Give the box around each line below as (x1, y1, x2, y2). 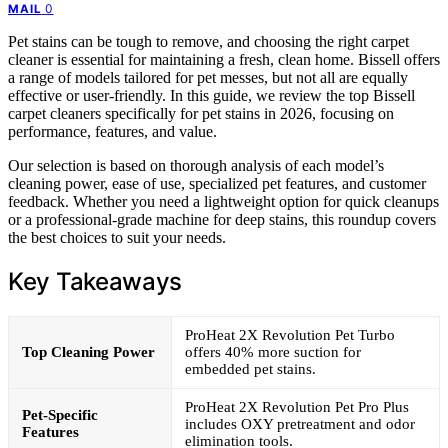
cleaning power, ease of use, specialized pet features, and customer (8, 174, 426, 192)
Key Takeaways (8, 266, 183, 296)
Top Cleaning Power (22, 343, 155, 360)
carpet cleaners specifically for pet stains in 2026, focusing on (8, 104, 394, 122)
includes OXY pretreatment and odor (185, 415, 415, 432)
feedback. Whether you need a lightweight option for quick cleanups (8, 192, 439, 210)
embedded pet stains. (185, 360, 316, 377)
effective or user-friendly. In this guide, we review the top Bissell (8, 86, 415, 104)
